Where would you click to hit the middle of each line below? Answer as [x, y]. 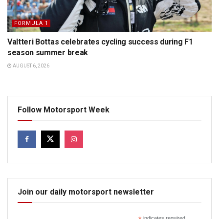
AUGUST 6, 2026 [31, 66]
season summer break [48, 53]
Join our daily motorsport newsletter [86, 192]
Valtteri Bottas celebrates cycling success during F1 [100, 42]
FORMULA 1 [31, 23]
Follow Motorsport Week [64, 110]
